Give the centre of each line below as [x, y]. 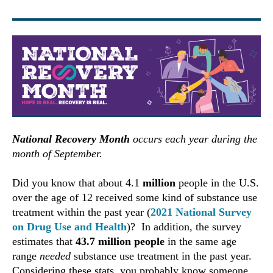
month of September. [57, 154]
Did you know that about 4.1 [76, 183]
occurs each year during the [193, 139]
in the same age [200, 242]
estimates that [44, 242]
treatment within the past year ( [81, 212]
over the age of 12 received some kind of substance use [135, 198]
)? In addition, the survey [184, 227]
